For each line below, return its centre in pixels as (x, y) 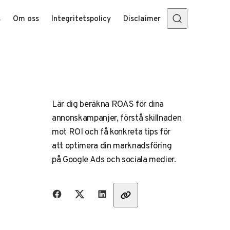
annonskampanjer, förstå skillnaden (117, 118)
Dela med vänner (80, 190)
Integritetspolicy (81, 18)
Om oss (26, 18)
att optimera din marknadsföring (112, 146)
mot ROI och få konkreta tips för (111, 132)
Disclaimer (142, 18)
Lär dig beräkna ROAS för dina (108, 104)
